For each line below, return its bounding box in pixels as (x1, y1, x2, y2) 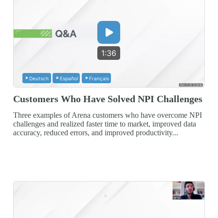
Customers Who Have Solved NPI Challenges (13, 93, 202, 105)
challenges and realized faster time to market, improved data (13, 119, 196, 128)
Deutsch (29, 75, 49, 81)
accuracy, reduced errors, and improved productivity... (13, 128, 178, 137)
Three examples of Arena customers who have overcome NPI (13, 110, 202, 119)
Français (89, 75, 109, 81)
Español (59, 75, 78, 81)
